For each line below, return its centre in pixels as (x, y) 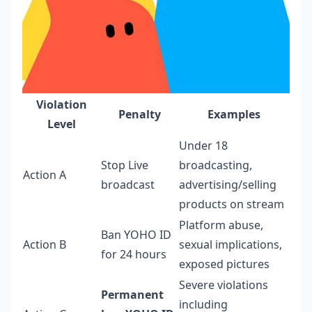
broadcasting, (216, 165)
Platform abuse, (221, 225)
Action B (45, 244)
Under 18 (203, 145)
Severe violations (224, 284)
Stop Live (125, 165)
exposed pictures (224, 264)
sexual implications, (231, 244)
